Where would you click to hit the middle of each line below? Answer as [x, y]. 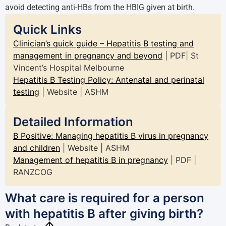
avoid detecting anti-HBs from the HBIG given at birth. [100, 7]
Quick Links [47, 30]
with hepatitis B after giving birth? [104, 214]
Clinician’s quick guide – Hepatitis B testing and [103, 43]
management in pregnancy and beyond [88, 55]
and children [37, 148]
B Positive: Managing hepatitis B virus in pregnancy [111, 136]
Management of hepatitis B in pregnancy [91, 160]
